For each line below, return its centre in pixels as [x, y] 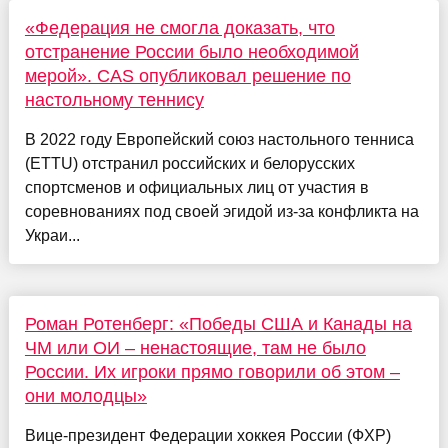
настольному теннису [114, 100]
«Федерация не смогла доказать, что [179, 28]
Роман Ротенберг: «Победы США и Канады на [218, 324]
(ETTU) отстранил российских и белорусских [189, 164]
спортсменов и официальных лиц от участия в [196, 188]
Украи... [52, 236]
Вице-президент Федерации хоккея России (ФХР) [207, 436]
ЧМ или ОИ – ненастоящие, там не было [195, 348]
